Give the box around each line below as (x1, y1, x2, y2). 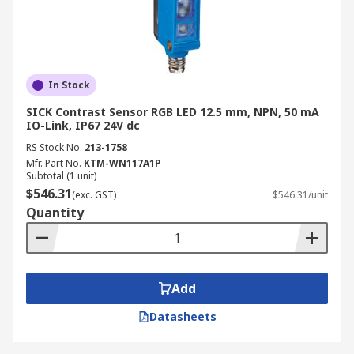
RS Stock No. (26, 141, 82, 154)
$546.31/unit (273, 188, 328, 201)
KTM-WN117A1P (84, 156, 161, 170)
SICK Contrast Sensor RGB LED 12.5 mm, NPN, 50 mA (26, 104, 319, 119)
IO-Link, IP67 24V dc (26, 118, 140, 133)
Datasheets (149, 309, 217, 324)
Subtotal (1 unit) (26, 169, 96, 183)
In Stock (48, 78, 90, 92)
